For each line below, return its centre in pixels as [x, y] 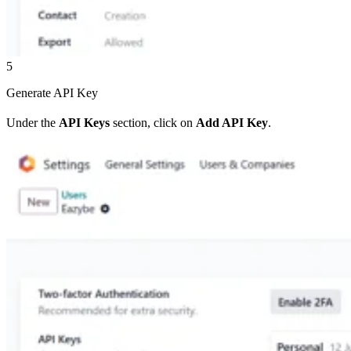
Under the [33, 123]
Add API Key [232, 123]
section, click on [153, 123]
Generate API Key [52, 93]
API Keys [84, 123]
